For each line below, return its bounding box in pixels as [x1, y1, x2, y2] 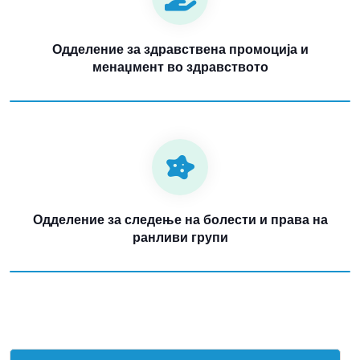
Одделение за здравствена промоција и [51, 43, 309, 56]
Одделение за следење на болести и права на [32, 213, 328, 227]
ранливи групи [132, 231, 228, 244]
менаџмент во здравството [92, 60, 268, 74]
